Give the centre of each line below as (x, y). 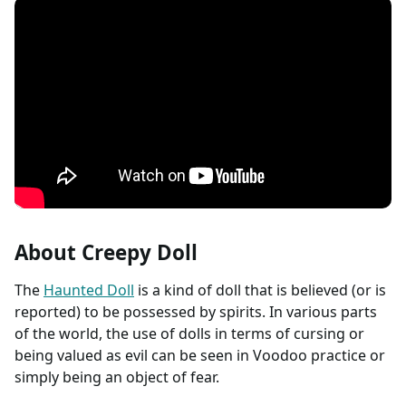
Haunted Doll (89, 290)
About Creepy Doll (106, 252)
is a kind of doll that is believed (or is (260, 290)
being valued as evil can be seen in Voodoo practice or (200, 355)
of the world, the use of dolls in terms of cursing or (189, 333)
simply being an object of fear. (117, 377)
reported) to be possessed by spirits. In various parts (196, 311)
